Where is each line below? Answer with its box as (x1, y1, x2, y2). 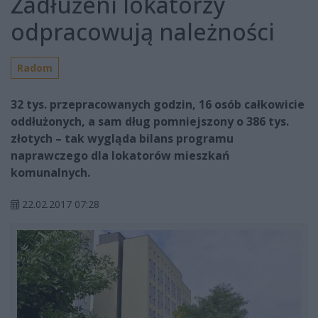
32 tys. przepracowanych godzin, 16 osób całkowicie (11, 97, 305, 113)
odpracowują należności (11, 16, 275, 48)
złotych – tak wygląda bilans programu (11, 131, 234, 147)
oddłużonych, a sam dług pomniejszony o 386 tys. (11, 114, 289, 130)
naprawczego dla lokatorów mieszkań (11, 148, 230, 164)
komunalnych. (11, 165, 90, 181)
